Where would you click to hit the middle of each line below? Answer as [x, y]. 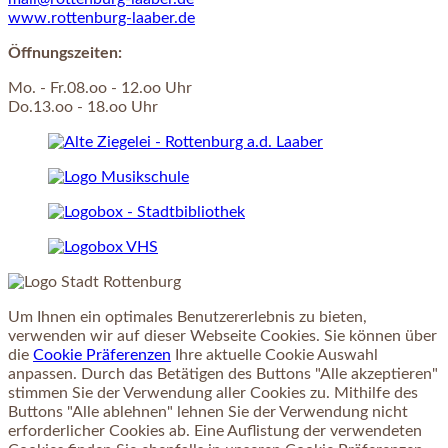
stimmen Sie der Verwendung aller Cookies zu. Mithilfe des [213, 393]
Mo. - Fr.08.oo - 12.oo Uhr [100, 88]
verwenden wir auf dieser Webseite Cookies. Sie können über [222, 336]
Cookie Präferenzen [102, 355]
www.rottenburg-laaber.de [101, 18]
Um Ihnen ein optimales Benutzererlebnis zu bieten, [187, 317]
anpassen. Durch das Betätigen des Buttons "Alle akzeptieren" [223, 374]
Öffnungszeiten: [65, 53]
